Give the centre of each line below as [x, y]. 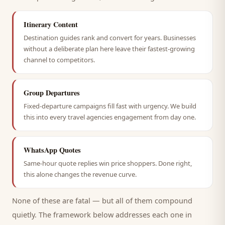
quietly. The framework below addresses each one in [102, 214]
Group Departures [52, 93]
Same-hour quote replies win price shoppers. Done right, [108, 163]
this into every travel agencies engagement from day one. [110, 117]
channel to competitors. [59, 60]
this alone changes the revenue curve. [80, 174]
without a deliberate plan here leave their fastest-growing [109, 49]
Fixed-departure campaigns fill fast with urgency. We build [110, 106]
